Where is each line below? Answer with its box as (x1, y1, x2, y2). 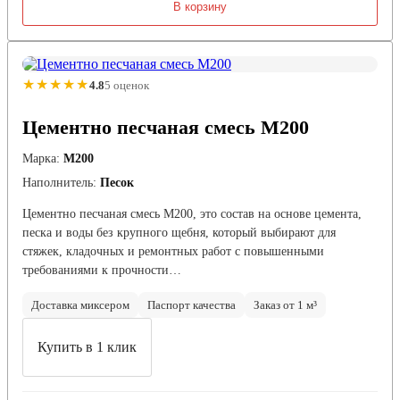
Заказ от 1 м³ (254, 298, 317, 312)
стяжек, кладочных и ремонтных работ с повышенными (22, 245, 324, 259)
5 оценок (104, 78, 149, 92)
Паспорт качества (147, 298, 236, 312)
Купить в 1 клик (37, 339, 137, 355)
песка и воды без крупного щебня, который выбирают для (22, 226, 336, 240)
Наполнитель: (22, 176, 96, 190)
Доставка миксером (31, 298, 129, 312)
